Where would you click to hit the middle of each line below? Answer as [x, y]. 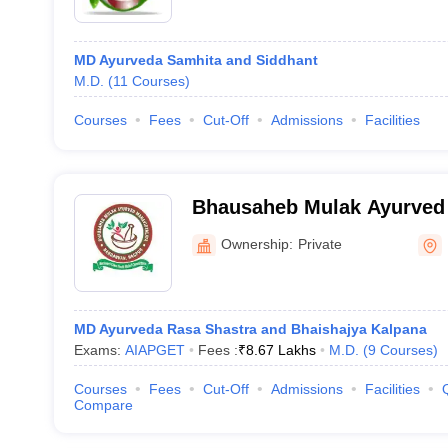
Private [319, 243]
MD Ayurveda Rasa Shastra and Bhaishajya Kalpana [250, 329]
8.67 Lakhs [280, 350]
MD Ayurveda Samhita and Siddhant [195, 60]
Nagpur [226, 259]
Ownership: [256, 243]
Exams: [99, 350]
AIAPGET [154, 350]
